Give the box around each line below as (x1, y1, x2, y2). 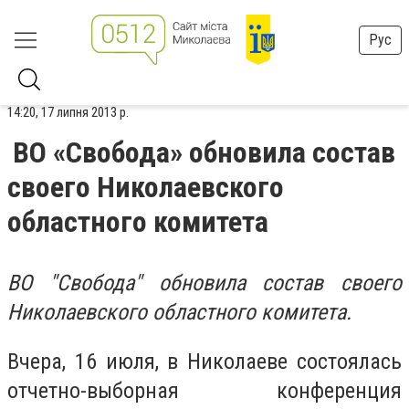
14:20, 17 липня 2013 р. (7, 104, 129, 121)
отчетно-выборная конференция (7, 377, 402, 404)
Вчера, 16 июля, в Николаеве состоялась (7, 348, 402, 374)
